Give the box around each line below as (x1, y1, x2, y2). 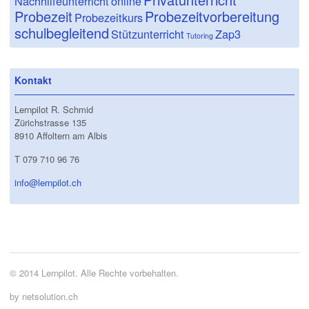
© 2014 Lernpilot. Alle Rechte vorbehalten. (10, 266, 179, 280)
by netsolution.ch (10, 289, 78, 303)
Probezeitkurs (74, 8, 143, 26)
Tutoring (186, 30, 213, 41)
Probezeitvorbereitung (145, 6, 279, 26)
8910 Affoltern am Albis (14, 129, 108, 143)
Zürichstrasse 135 (14, 116, 86, 130)
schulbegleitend (14, 22, 109, 43)
